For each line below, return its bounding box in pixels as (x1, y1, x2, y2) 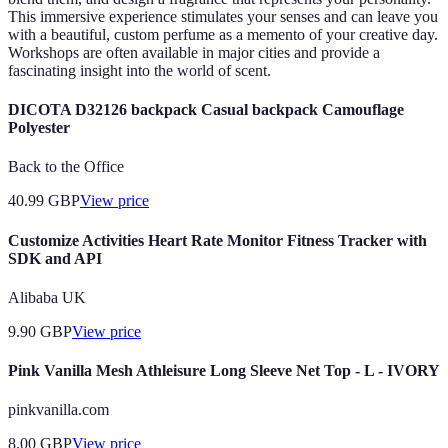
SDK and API (8, 249, 102, 267)
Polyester (8, 119, 70, 137)
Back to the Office (8, 158, 124, 176)
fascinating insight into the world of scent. (8, 61, 271, 79)
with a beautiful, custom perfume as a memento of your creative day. (8, 25, 438, 43)
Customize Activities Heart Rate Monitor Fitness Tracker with (8, 231, 427, 249)
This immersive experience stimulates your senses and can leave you (8, 7, 438, 25)
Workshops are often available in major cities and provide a (8, 43, 380, 61)
